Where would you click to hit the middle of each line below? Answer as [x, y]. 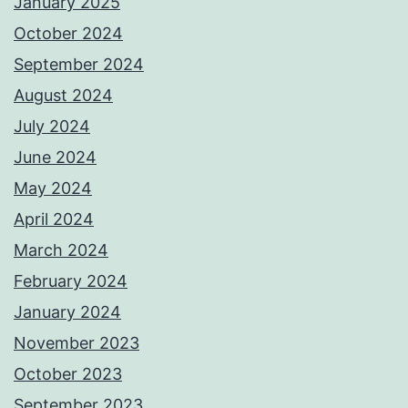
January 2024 [67, 312]
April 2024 [54, 219]
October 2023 [68, 374]
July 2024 [52, 127]
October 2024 [68, 34]
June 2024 [55, 158]
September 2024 [79, 65]
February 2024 [71, 281]
